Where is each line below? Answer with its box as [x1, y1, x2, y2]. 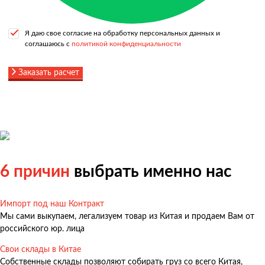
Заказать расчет [18, 69, 79, 77]
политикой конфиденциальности [72, 40, 181, 48]
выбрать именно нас [70, 163, 232, 180]
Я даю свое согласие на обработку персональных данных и [25, 30, 220, 37]
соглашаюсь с [25, 40, 72, 48]
